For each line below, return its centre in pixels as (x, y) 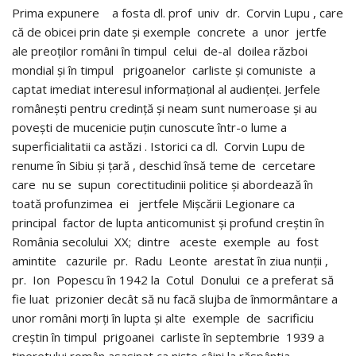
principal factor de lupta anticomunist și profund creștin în (168, 222)
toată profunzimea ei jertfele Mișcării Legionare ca (153, 203)
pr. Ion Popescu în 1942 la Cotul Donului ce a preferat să (173, 279)
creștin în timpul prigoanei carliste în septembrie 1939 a (170, 337)
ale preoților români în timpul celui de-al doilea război (160, 50)
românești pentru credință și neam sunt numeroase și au (164, 108)
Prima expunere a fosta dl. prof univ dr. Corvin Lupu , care (178, 12)
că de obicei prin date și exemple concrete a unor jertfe (172, 31)
